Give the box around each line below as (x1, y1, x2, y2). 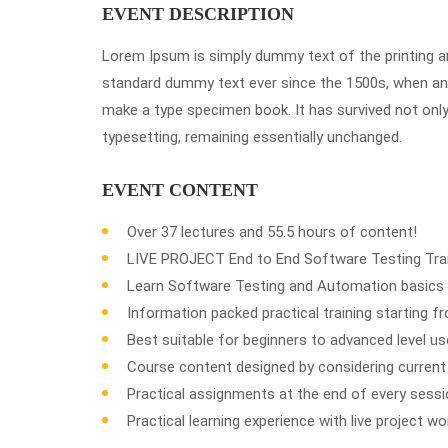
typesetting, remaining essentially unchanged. (102, 128, 402, 146)
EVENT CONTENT (102, 180, 258, 200)
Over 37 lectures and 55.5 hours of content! (127, 223, 417, 241)
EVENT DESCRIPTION (102, 4, 294, 24)
